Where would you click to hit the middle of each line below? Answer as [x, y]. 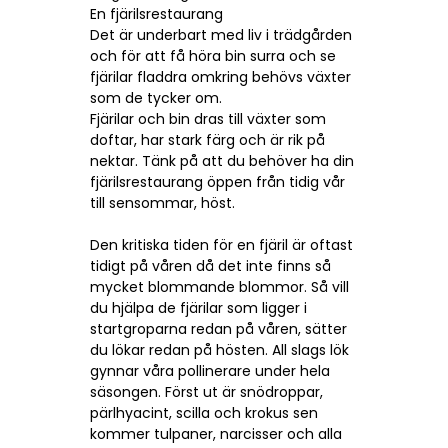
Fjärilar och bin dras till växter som [208, 118]
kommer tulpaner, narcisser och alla [216, 433]
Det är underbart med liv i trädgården [221, 34]
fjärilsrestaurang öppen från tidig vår [217, 181]
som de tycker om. [156, 97]
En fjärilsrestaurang [156, 13]
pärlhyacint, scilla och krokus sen [204, 412]
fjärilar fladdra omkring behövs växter [220, 76]
